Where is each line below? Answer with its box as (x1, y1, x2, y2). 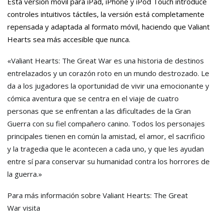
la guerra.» (7, 169, 42, 179)
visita (21, 202, 40, 213)
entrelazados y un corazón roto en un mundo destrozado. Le (7, 68, 209, 78)
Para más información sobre (7, 190, 103, 200)
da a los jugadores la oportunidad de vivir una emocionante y (7, 80, 209, 91)
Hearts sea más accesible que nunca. (7, 34, 130, 44)
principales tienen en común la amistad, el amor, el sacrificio (7, 131, 205, 141)
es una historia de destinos (112, 55, 204, 65)
